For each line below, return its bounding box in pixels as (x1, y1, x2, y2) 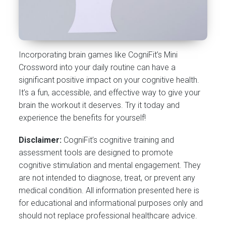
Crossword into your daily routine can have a (19, 63, 176, 73)
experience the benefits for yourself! (19, 113, 146, 123)
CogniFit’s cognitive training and (62, 135, 175, 145)
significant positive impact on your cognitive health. (19, 75, 200, 85)
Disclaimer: (19, 135, 62, 145)
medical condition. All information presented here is (19, 186, 200, 196)
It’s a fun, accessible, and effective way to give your (19, 88, 201, 98)
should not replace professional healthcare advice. (19, 211, 198, 221)
